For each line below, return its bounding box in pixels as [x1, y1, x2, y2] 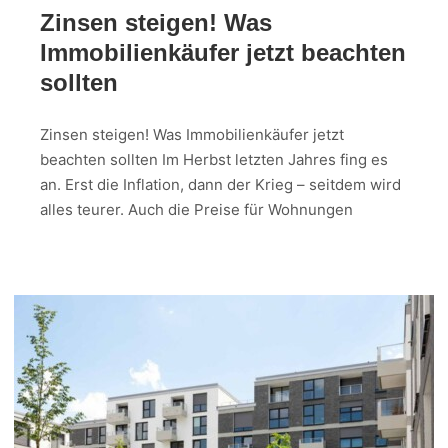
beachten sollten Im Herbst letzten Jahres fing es [40, 150, 388, 170]
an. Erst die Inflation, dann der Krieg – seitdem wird [40, 175, 401, 195]
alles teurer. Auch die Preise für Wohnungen [40, 200, 353, 220]
